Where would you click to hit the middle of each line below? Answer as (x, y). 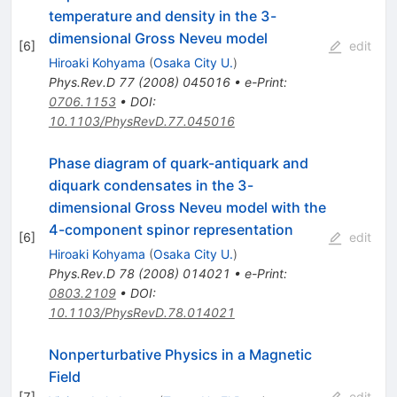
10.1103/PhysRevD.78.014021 (141, 312)
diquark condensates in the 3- (151, 185)
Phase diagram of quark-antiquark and (178, 163)
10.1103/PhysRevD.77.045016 (141, 121)
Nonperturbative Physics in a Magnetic (180, 354)
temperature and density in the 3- (162, 16)
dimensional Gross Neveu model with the (187, 207)
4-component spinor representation (171, 229)
